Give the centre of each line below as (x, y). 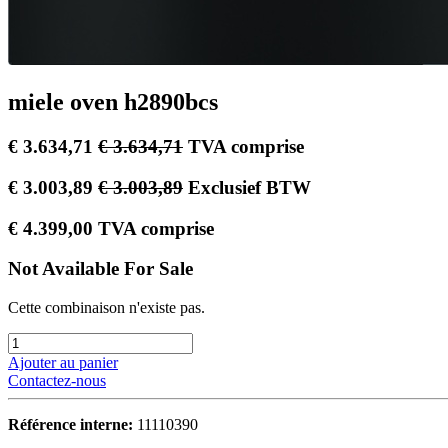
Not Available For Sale (100, 269)
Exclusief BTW (249, 187)
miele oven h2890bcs (113, 102)
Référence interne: (72, 424)
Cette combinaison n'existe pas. (106, 307)
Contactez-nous (57, 380)
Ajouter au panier (63, 362)
